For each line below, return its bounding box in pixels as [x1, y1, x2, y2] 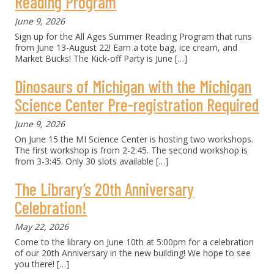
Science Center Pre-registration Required [15, 94, 259, 115]
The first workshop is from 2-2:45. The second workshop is [15, 144, 248, 156]
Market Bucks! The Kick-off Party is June [15, 53, 176, 64]
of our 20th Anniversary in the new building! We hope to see [15, 247, 251, 259]
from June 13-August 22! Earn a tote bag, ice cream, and [15, 42, 238, 53]
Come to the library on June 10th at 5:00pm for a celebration [15, 236, 254, 248]
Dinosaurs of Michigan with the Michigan [15, 76, 252, 97]
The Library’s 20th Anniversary [15, 179, 194, 199]
